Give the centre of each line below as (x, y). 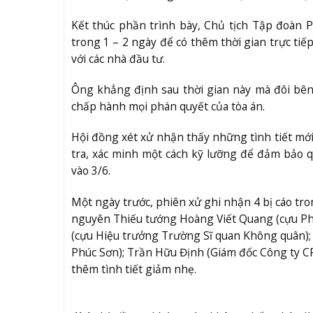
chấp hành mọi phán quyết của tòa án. (168, 107)
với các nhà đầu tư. (118, 59)
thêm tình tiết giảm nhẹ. (133, 269)
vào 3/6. (90, 171)
